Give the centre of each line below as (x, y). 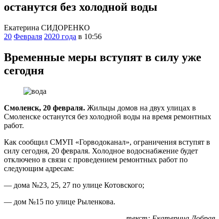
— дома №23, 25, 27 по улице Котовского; (74, 185)
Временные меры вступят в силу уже (103, 57)
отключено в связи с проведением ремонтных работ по (96, 159)
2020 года (60, 36)
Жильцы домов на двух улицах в (141, 108)
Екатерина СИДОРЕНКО (47, 27)
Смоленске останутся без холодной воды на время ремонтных (108, 116)
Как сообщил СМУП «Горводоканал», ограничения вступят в (107, 142)
